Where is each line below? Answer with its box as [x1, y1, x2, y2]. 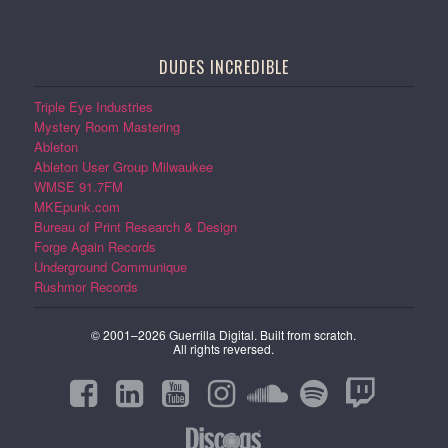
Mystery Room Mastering [33, 117, 180, 136]
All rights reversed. [173, 340, 275, 357]
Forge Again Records [33, 237, 156, 256]
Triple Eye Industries [33, 97, 153, 116]
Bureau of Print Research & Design [33, 217, 237, 236]
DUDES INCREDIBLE [158, 55, 289, 79]
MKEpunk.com [33, 197, 120, 216]
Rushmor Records [33, 277, 138, 296]
